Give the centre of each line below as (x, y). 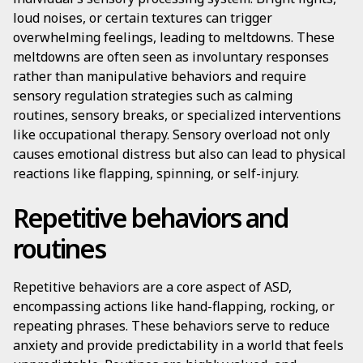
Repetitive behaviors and (151, 218)
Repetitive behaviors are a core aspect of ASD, (152, 287)
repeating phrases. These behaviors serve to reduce (171, 326)
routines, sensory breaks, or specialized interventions (177, 115)
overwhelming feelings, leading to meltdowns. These (174, 37)
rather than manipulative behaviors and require (160, 76)
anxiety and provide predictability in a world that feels (178, 345)
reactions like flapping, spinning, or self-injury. (156, 173)
